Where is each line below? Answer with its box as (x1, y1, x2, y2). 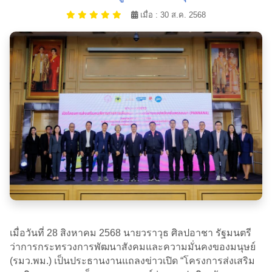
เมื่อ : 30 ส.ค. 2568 (138, 10, 206, 20)
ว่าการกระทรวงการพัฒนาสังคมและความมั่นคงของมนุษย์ (10, 241, 256, 252)
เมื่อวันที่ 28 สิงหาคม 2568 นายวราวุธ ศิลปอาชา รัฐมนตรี (10, 227, 251, 238)
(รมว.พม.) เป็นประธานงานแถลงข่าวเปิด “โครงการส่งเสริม (10, 255, 255, 266)
